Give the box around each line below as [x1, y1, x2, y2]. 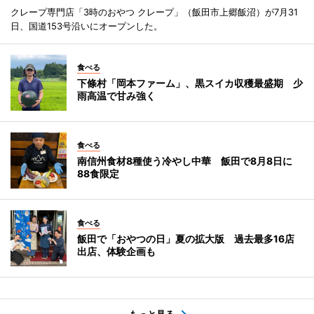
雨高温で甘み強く [77, 90, 156, 102]
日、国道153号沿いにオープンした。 [11, 20, 163, 32]
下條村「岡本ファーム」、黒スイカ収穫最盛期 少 [77, 77, 303, 90]
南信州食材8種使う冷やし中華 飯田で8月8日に [77, 155, 292, 168]
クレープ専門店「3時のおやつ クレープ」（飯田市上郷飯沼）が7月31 [11, 6, 298, 18]
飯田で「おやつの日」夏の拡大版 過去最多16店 [77, 233, 294, 245]
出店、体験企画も [77, 245, 156, 258]
